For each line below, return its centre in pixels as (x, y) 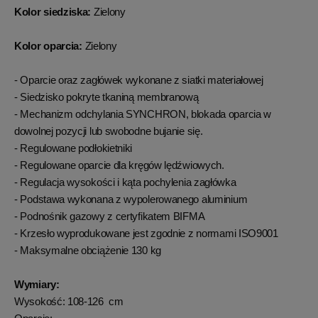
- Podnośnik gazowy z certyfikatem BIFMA (110, 216)
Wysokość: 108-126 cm (69, 301)
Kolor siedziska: (54, 12)
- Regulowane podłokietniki (73, 148)
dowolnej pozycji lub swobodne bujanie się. (109, 131)
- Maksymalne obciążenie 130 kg (88, 250)
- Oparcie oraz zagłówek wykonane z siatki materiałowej (139, 80)
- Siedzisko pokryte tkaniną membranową (106, 97)
